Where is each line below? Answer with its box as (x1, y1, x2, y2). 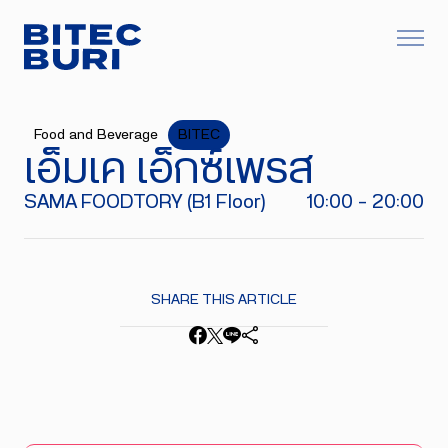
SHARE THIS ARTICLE (151, 293, 297, 307)
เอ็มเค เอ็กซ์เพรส (24, 150, 314, 191)
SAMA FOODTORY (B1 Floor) (24, 192, 266, 212)
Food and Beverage (34, 127, 158, 142)
